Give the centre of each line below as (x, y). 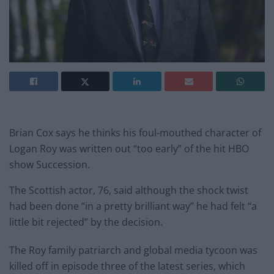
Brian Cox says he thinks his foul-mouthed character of (135, 132)
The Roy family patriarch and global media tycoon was (133, 250)
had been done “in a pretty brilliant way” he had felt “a (133, 206)
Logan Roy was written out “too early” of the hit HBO (129, 148)
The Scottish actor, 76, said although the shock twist (129, 190)
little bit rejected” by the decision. (86, 222)
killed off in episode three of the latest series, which (127, 266)
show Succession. (50, 164)
